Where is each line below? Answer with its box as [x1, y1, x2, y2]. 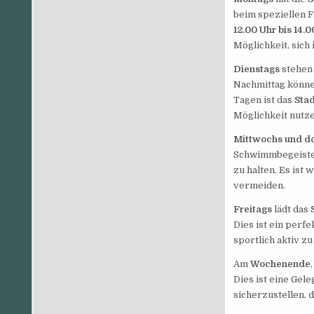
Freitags [233, 204, 272, 215]
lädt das [271, 204, 310, 215]
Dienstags [233, 64, 280, 75]
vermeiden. [233, 180, 285, 191]
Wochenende [250, 259, 310, 270]
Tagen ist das [233, 95, 294, 106]
